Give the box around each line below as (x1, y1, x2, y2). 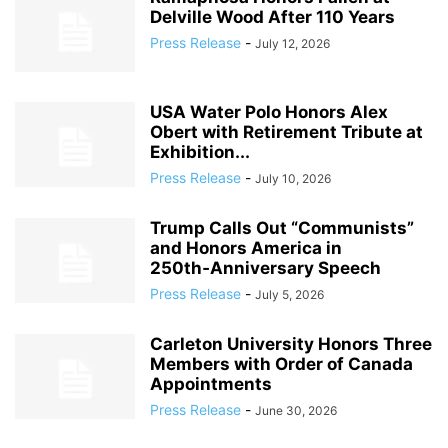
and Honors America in (150, 238, 342, 258)
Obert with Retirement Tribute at (150, 122, 423, 142)
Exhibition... (150, 142, 250, 162)
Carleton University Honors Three (150, 334, 432, 354)
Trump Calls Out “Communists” (150, 218, 414, 238)
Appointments (150, 374, 272, 394)
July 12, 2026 (255, 36, 330, 51)
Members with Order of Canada (150, 354, 413, 374)
